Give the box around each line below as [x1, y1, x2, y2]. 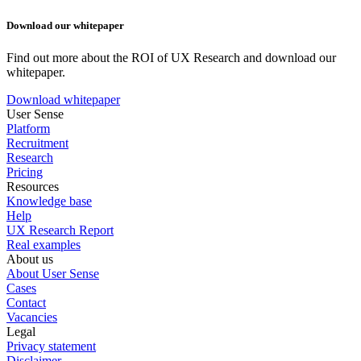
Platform [6, 121, 50, 135]
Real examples [6, 237, 81, 251]
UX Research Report [6, 222, 114, 237]
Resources [6, 179, 59, 193]
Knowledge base [6, 193, 92, 208]
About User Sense [6, 266, 99, 280]
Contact [6, 295, 46, 309]
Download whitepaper [6, 92, 120, 106]
